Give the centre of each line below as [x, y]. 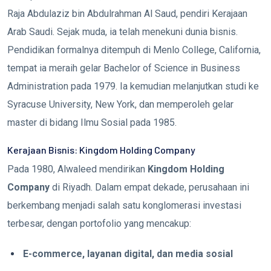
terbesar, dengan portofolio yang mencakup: [99, 223]
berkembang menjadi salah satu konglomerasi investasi [124, 205]
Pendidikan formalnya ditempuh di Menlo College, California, [134, 50]
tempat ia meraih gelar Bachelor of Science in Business [124, 68]
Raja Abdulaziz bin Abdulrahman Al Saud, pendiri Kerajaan [127, 13]
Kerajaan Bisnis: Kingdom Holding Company [101, 149]
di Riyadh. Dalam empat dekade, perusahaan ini [149, 187]
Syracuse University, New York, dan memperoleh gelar [120, 104]
